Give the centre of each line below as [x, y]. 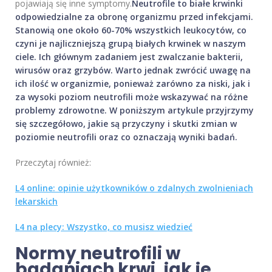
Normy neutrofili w [98, 254]
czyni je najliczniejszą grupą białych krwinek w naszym [131, 44]
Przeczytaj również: [53, 163]
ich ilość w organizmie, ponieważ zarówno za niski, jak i [133, 84]
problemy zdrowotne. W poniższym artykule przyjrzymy [134, 110]
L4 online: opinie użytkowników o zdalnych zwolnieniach [134, 188]
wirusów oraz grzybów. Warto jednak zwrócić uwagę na [133, 70]
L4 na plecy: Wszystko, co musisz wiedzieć [104, 227]
